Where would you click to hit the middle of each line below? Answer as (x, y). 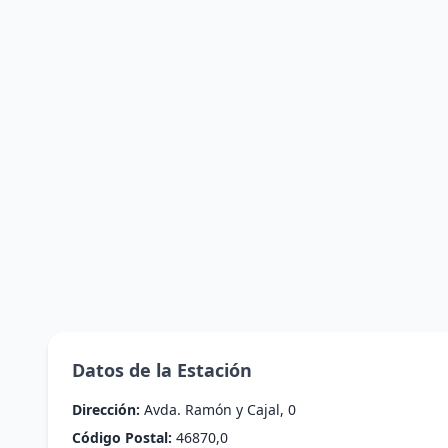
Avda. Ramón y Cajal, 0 (218, 409)
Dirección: (106, 409)
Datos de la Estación (162, 370)
